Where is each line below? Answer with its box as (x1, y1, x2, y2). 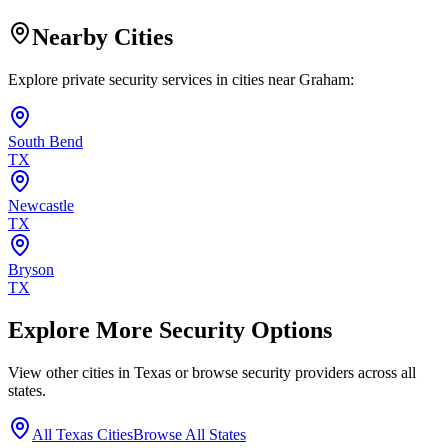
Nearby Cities (32, 24, 173, 51)
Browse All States (133, 425, 246, 443)
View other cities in (8, 363, 134, 381)
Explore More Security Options (8, 316, 332, 343)
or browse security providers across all (171, 363, 416, 381)
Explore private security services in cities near (8, 71, 299, 88)
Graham (299, 71, 350, 88)
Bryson (8, 261, 54, 278)
